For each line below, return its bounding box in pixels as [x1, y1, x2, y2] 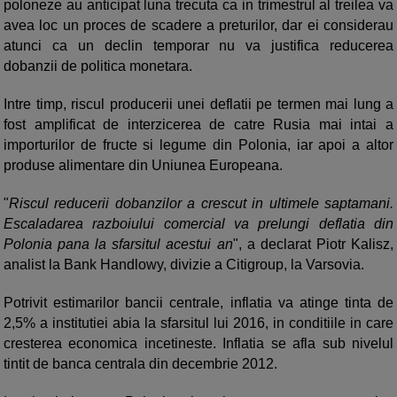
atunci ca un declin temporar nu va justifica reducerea [4, 38, 393, 54]
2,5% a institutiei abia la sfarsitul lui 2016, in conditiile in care [4, 315, 393, 331]
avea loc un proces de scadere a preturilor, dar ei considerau [4, 18, 393, 34]
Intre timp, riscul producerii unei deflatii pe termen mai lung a [4, 97, 393, 113]
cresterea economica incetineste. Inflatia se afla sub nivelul [4, 336, 393, 352]
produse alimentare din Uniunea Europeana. [4, 158, 283, 174]
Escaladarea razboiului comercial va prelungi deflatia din [4, 216, 393, 232]
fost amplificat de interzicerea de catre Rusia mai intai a [4, 117, 393, 133]
